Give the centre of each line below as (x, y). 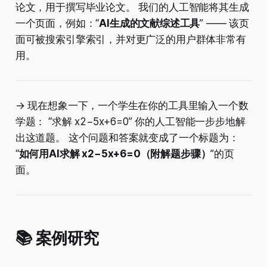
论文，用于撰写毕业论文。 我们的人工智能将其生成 (132, 7)
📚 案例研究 (57, 238)
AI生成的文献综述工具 (150, 24)
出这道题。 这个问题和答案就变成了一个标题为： (127, 138)
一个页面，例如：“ (57, 24)
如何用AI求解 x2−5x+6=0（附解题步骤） (115, 154)
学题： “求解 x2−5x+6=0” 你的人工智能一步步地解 (130, 122)
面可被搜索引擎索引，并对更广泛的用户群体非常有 (131, 40)
